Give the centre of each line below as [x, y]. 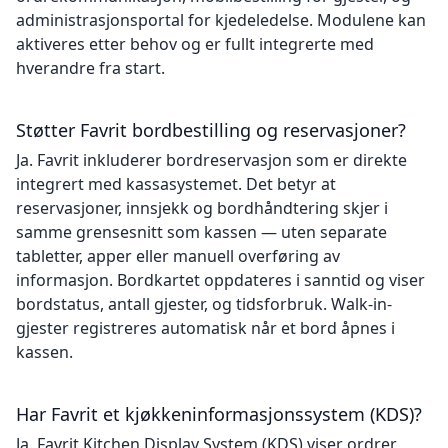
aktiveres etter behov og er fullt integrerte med [195, 44]
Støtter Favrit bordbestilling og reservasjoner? [211, 130]
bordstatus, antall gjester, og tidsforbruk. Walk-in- [204, 304]
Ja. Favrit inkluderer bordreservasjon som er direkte [211, 160]
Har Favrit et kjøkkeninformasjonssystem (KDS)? [219, 414]
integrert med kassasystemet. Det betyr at [176, 184]
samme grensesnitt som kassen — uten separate [201, 232]
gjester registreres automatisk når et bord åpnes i [205, 328]
